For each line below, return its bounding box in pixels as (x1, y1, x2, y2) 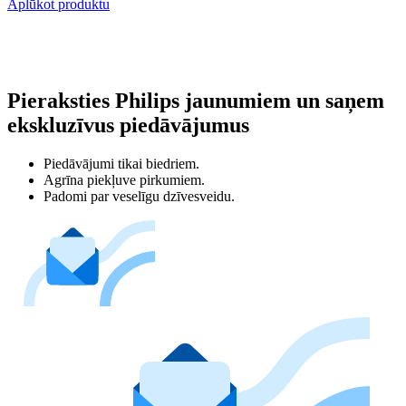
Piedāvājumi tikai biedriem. (43, 155, 199, 171)
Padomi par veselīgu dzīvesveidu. (43, 188, 235, 204)
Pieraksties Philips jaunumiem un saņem (7, 88, 384, 112)
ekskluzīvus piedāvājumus (7, 112, 249, 137)
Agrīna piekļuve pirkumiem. (43, 171, 205, 188)
